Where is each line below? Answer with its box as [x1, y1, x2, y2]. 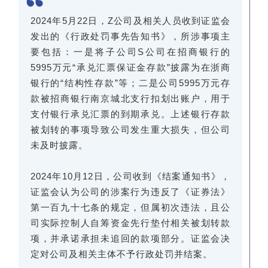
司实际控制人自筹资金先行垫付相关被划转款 [31, 218, 230, 229]
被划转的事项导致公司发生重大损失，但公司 [31, 124, 230, 135]
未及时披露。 [31, 140, 88, 151]
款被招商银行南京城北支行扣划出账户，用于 [31, 93, 230, 104]
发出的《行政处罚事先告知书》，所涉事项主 [31, 31, 230, 42]
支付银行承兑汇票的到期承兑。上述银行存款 [31, 109, 230, 120]
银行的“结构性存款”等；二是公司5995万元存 [31, 78, 230, 89]
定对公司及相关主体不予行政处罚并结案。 [31, 249, 212, 260]
